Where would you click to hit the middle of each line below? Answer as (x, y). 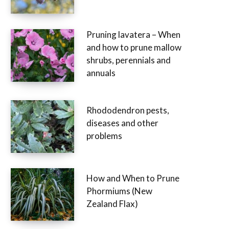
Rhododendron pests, (128, 110)
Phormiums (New (119, 191)
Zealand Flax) (112, 204)
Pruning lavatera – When (133, 34)
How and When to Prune (133, 178)
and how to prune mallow (134, 47)
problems (104, 136)
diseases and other (122, 123)
